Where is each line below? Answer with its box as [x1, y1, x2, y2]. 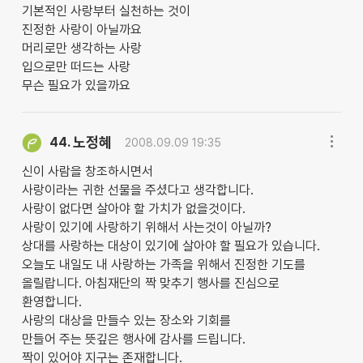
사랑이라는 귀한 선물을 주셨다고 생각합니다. [21, 181, 254, 198]
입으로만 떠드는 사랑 [21, 59, 130, 75]
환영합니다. [21, 293, 82, 310]
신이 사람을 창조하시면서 [21, 163, 153, 179]
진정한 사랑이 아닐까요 [21, 22, 142, 38]
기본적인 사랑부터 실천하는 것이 [21, 3, 190, 19]
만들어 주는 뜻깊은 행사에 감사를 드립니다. [21, 331, 246, 347]
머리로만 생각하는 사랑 [21, 41, 142, 57]
